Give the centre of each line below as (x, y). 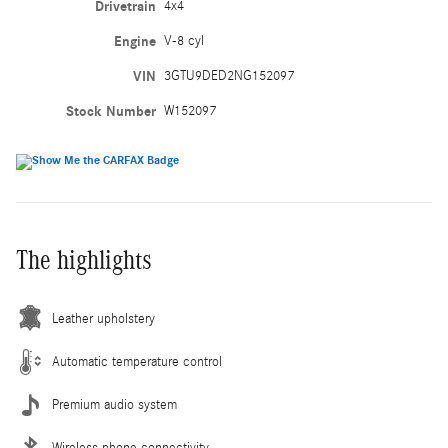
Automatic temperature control (137, 361)
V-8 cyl (183, 40)
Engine (134, 41)
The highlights (84, 259)
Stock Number (110, 111)
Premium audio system (114, 404)
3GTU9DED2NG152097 (228, 75)
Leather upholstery (103, 318)
